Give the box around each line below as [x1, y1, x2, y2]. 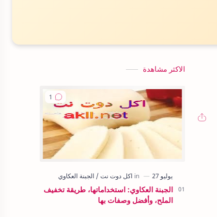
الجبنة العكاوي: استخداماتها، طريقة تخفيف [44, 185, 173, 194]
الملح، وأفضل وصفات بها [98, 195, 173, 205]
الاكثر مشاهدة [143, 64, 185, 74]
